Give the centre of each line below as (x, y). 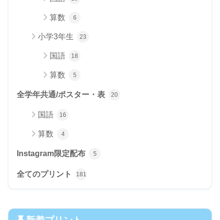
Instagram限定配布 (52, 153)
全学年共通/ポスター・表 (62, 94)
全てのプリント (45, 174)
